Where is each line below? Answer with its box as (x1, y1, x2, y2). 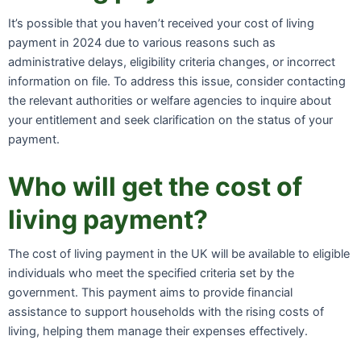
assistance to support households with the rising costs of (8, 304, 324, 319)
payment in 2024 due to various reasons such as (8, 35, 276, 51)
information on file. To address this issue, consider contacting (8, 74, 346, 89)
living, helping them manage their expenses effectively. (8, 323, 308, 338)
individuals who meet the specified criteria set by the (8, 265, 294, 280)
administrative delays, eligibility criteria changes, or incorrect (8, 55, 335, 70)
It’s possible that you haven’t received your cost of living (8, 16, 314, 31)
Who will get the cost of (8, 170, 302, 202)
